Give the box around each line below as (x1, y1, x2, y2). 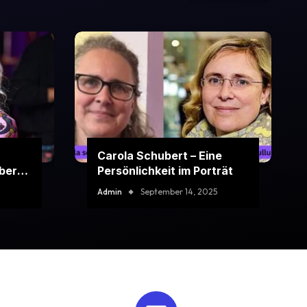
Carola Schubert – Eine (97, 149, 222, 163)
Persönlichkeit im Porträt (97, 164, 233, 178)
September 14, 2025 (140, 186, 217, 197)
